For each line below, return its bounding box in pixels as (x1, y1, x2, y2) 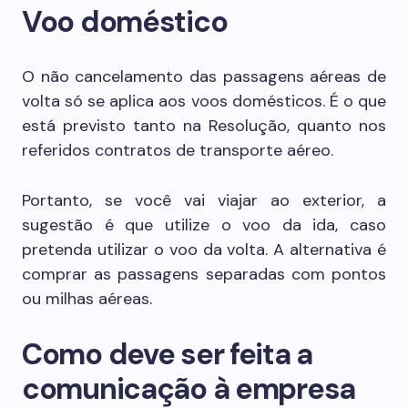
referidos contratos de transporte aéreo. (22, 139, 333, 161)
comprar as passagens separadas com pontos (22, 263, 386, 285)
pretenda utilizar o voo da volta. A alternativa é (22, 239, 386, 260)
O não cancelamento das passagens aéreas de (22, 66, 386, 87)
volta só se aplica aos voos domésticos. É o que (22, 90, 386, 112)
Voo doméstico (22, 3, 228, 41)
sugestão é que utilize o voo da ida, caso (22, 214, 386, 236)
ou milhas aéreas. (22, 288, 152, 310)
